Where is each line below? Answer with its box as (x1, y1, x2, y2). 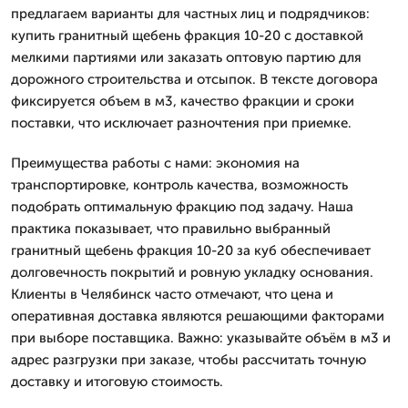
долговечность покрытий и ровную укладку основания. (11, 263, 373, 280)
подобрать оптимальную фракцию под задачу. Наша (11, 198, 353, 215)
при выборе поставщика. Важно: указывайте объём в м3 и (11, 329, 391, 346)
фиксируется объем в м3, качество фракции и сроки (11, 92, 354, 109)
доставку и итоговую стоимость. (11, 372, 223, 390)
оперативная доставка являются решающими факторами (11, 307, 384, 324)
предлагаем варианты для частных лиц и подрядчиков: (11, 5, 370, 22)
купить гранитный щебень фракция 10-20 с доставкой (11, 26, 363, 44)
